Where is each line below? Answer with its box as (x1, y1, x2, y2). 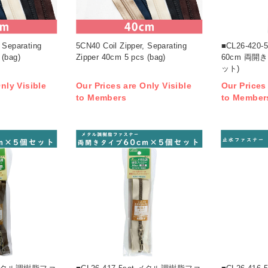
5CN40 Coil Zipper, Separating (75, 41, 187, 50)
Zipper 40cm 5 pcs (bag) (75, 52, 166, 62)
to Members (75, 93, 127, 103)
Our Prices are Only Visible (75, 81, 192, 91)
